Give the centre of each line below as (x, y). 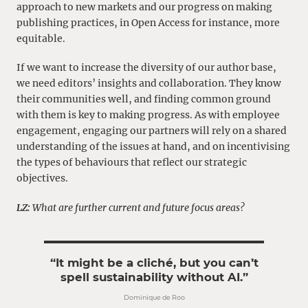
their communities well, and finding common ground (144, 99)
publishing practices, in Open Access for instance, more (148, 22)
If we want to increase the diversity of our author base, (146, 68)
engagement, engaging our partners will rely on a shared (152, 131)
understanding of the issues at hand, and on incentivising (153, 147)
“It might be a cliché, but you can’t (154, 262)
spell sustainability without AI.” (154, 277)
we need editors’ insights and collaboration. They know (149, 84)
